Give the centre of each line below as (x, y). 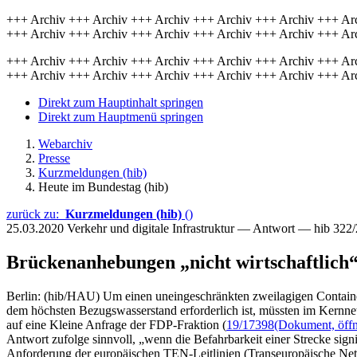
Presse (54, 158)
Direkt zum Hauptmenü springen (121, 117)
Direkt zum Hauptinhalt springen (121, 102)
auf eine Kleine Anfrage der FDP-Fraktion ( (116, 324)
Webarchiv (65, 144)
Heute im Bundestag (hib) (103, 187)
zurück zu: (36, 214)
